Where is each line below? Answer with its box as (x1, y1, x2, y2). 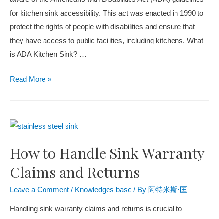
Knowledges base (75, 185, 131, 194)
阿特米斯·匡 (148, 185, 187, 194)
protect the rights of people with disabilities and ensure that (10, 22, 195, 31)
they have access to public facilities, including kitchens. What (10, 36, 203, 44)
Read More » (10, 75, 51, 84)
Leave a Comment (10, 185, 69, 194)
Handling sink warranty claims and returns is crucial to (10, 205, 182, 213)
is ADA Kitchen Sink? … (10, 50, 87, 58)
